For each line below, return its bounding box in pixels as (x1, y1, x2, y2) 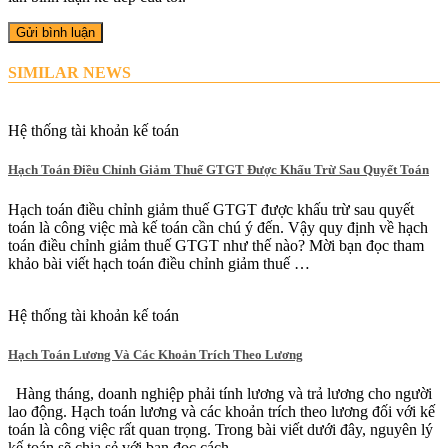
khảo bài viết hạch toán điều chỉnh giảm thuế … (8, 254, 310, 272)
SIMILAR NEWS (8, 63, 131, 81)
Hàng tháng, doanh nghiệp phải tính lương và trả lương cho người (8, 384, 432, 402)
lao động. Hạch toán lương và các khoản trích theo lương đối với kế (8, 402, 435, 420)
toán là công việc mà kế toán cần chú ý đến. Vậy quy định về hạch (8, 218, 428, 236)
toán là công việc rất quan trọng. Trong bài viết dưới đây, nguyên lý (8, 420, 433, 438)
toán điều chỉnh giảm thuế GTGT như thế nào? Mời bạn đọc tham (8, 236, 424, 254)
